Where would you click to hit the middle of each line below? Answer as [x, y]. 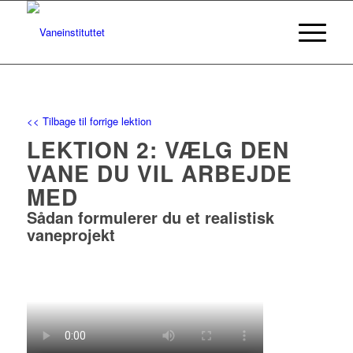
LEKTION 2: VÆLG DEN [158, 150]
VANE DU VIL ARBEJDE [159, 173]
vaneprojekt [71, 235]
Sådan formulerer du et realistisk [150, 217]
